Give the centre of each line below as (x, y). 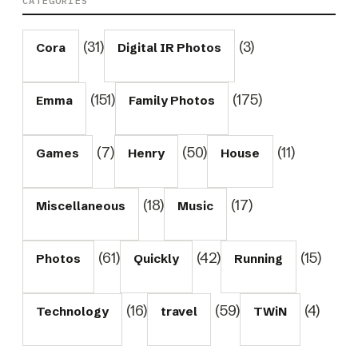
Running (259, 258)
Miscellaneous (81, 205)
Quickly (156, 258)
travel (179, 311)
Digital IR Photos (169, 47)
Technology (72, 311)
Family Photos (172, 100)
